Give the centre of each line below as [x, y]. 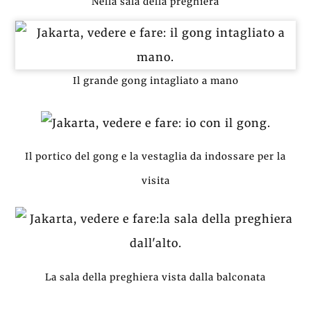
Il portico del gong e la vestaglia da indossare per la [155, 157]
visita [155, 181]
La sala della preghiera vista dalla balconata [155, 277]
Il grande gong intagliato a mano [155, 81]
